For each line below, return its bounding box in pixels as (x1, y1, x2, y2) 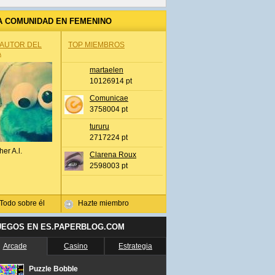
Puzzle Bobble (29, 265, 78, 273)
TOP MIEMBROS (68, 41, 125, 49)
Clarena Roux (90, 150, 136, 159)
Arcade (2, 242, 27, 250)
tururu (90, 122, 109, 131)
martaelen (90, 66, 123, 74)
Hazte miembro (78, 199, 129, 207)
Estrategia (118, 242, 152, 250)
